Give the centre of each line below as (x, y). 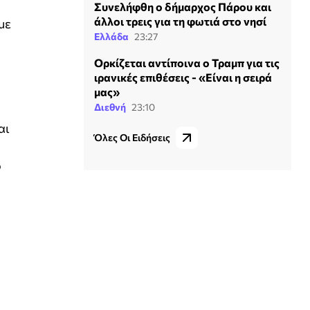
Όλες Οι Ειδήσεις (132, 137)
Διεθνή (110, 107)
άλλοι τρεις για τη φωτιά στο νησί (180, 21)
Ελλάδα (111, 36)
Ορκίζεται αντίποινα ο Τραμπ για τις (187, 62)
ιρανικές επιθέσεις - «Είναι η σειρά (183, 77)
